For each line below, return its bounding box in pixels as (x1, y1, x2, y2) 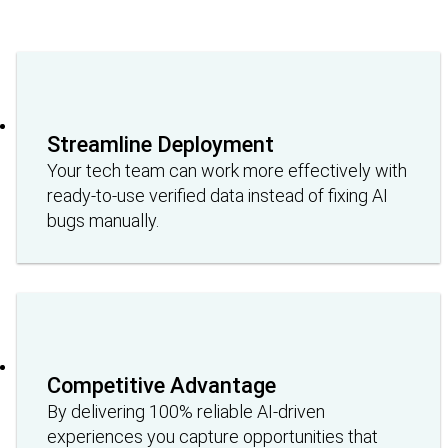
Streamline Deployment (47, 131, 275, 157)
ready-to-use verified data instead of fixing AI (47, 184, 389, 206)
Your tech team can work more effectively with (47, 159, 408, 181)
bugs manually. (47, 209, 160, 231)
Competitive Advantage (47, 372, 277, 398)
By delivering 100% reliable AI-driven (47, 400, 326, 422)
